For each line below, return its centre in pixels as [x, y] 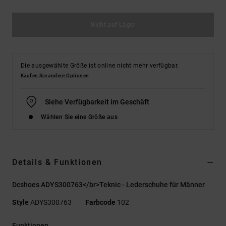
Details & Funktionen [57, 162]
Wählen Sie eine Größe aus [79, 117]
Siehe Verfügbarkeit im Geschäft [97, 102]
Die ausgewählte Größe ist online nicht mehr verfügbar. [100, 65]
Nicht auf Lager [113, 24]
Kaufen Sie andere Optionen [55, 75]
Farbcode [100, 202]
